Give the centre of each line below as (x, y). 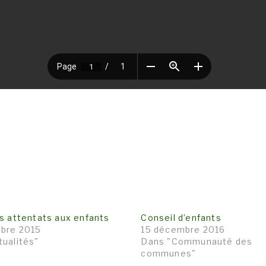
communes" (169, 253)
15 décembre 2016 (183, 229)
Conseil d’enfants (181, 217)
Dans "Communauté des (197, 241)
